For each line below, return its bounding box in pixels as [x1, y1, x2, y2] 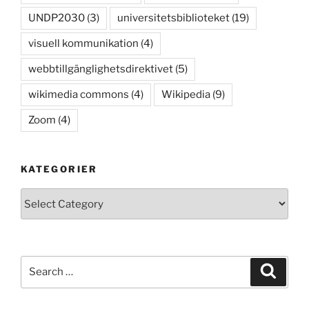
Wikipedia [161, 88, 210, 101]
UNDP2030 [28, 11, 85, 24]
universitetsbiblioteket [117, 11, 230, 24]
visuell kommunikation [28, 37, 139, 50]
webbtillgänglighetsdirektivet [28, 62, 173, 75]
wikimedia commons [28, 88, 129, 101]
